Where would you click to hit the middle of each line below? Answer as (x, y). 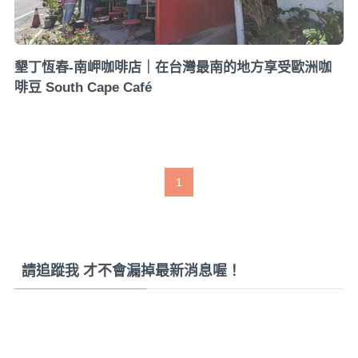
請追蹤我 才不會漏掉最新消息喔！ (131, 271)
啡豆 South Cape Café (83, 88)
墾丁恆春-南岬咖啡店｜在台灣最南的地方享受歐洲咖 (173, 68)
